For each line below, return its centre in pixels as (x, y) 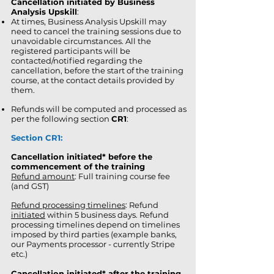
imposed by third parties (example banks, (94, 234)
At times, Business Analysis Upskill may (89, 21)
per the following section (61, 119)
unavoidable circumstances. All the (81, 41)
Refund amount (43, 176)
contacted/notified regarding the (77, 61)
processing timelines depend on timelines (95, 224)
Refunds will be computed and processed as (99, 109)
